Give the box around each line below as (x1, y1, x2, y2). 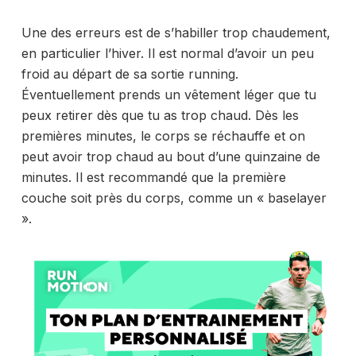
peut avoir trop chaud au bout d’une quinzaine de (21, 148, 320, 164)
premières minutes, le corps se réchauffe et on (21, 127, 305, 144)
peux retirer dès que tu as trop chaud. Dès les (21, 106, 299, 123)
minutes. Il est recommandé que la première (21, 168, 286, 185)
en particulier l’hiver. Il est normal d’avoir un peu (21, 44, 314, 61)
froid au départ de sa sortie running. (21, 65, 238, 82)
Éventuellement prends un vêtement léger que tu (21, 86, 316, 103)
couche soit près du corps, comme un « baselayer (21, 189, 327, 206)
